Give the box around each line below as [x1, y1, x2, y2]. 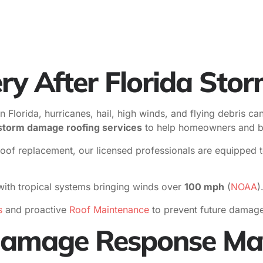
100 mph [184, 181, 224, 193]
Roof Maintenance [66, 203, 149, 215]
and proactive [2, 203, 66, 215]
